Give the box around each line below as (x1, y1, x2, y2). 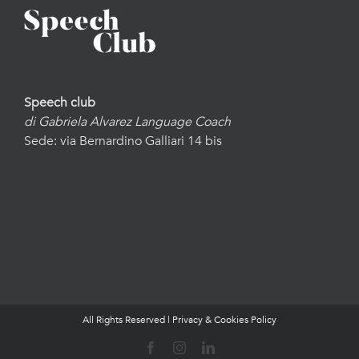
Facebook (156, 340, 206, 353)
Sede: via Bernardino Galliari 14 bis (24, 131, 222, 150)
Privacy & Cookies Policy (172, 313, 276, 326)
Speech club (24, 93, 95, 111)
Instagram (185, 340, 235, 353)
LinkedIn (214, 340, 260, 353)
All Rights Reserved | (83, 313, 172, 326)
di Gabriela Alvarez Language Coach (24, 112, 231, 131)
